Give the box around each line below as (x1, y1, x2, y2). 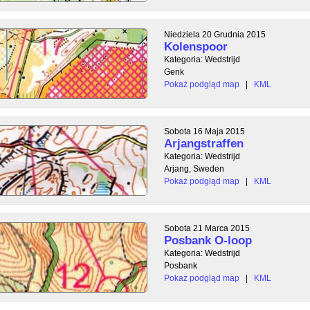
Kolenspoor (164, 39, 228, 53)
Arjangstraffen (164, 136, 244, 150)
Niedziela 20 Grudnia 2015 (164, 29, 266, 39)
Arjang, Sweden (164, 163, 224, 174)
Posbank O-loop (164, 233, 252, 247)
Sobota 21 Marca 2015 (164, 223, 250, 233)
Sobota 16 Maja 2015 (164, 126, 245, 136)
